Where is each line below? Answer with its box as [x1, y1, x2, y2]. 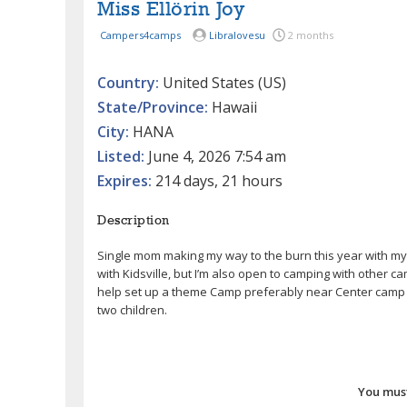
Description [97, 213, 170, 227]
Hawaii [208, 96, 257, 117]
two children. [97, 301, 167, 318]
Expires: [97, 170, 152, 191]
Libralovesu [208, 27, 265, 42]
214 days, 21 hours [152, 170, 283, 191]
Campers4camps [100, 27, 181, 42]
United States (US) [159, 72, 286, 93]
